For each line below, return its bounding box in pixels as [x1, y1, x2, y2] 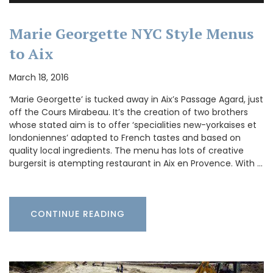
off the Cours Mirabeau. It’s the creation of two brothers [9, 105, 248, 118]
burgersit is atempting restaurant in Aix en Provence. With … [9, 157, 263, 169]
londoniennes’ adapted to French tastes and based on [9, 131, 241, 144]
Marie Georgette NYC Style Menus [9, 23, 253, 43]
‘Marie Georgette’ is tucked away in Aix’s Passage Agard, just [9, 93, 263, 105]
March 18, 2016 [9, 71, 69, 83]
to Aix [9, 43, 54, 63]
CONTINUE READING [30, 207, 125, 220]
